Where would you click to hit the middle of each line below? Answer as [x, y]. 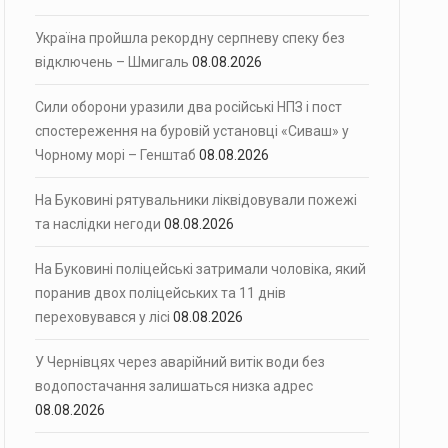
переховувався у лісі [102, 317]
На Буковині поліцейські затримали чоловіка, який [200, 269]
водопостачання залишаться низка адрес [174, 386]
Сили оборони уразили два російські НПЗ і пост [188, 107]
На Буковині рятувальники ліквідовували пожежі [196, 200]
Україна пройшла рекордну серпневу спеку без [190, 38]
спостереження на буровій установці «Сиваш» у [192, 131]
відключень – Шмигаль [112, 62]
